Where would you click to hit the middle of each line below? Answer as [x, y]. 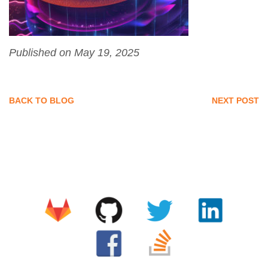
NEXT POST [235, 101]
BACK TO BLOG [42, 101]
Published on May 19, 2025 [74, 53]
